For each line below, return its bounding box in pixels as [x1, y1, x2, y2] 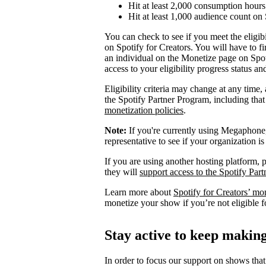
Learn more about [104, 187, 173, 198]
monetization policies [104, 105, 183, 116]
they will [104, 167, 140, 178]
